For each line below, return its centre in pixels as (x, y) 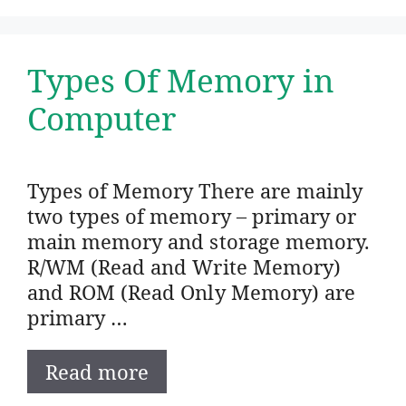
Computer (102, 118)
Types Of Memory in (181, 80)
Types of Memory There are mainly (195, 190)
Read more (97, 371)
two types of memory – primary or (192, 215)
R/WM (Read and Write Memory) (184, 266)
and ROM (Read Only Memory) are (191, 291)
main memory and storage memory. (198, 241)
